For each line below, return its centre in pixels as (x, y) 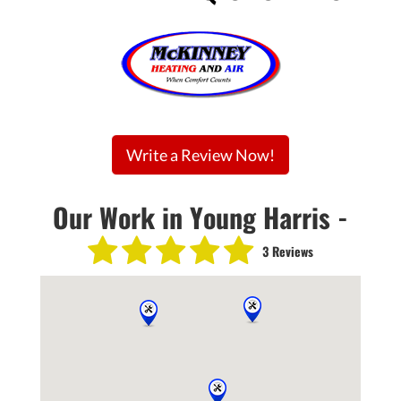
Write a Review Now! (200, 154)
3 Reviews (288, 251)
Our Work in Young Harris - (200, 217)
